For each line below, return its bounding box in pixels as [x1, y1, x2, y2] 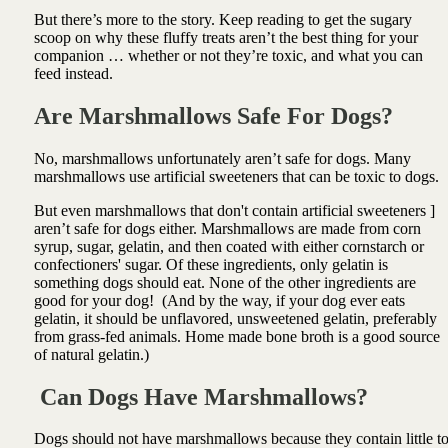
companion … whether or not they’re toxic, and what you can [33, 46, 423, 64]
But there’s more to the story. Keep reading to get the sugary [33, 10, 412, 28]
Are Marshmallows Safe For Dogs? [33, 102, 393, 129]
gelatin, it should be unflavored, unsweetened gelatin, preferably [33, 309, 437, 327]
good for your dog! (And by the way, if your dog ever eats [33, 291, 405, 309]
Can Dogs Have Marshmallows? [33, 383, 374, 410]
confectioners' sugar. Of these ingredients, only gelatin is [33, 255, 388, 273]
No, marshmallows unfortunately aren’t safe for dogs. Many [33, 149, 411, 167]
